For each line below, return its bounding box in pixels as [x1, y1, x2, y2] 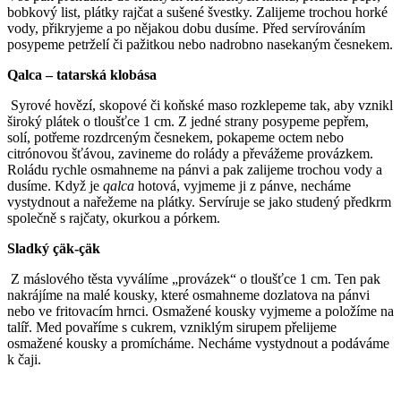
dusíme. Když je [7, 177, 103, 193]
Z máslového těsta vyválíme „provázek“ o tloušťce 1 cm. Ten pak [7, 270, 380, 286]
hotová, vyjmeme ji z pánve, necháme [134, 177, 351, 193]
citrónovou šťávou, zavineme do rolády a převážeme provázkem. [7, 145, 373, 161]
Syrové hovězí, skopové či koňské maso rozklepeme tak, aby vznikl [7, 97, 393, 113]
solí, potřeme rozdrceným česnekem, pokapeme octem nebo [7, 129, 344, 145]
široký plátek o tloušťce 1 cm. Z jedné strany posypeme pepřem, [7, 113, 369, 129]
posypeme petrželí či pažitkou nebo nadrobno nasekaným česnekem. [7, 36, 393, 52]
